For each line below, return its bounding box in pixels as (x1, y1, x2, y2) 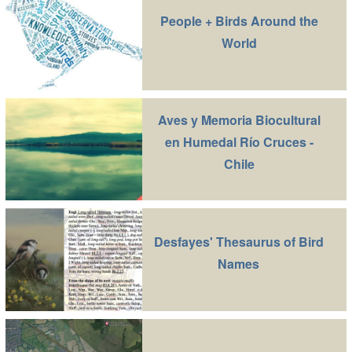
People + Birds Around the (159, 11, 318, 30)
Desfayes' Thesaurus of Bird (154, 232, 324, 251)
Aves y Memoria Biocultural (157, 110, 321, 129)
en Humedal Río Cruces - (164, 132, 313, 151)
